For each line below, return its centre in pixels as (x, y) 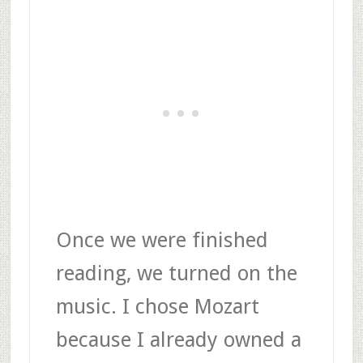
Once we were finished (162, 239)
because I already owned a (178, 339)
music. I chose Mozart (157, 306)
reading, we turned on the (176, 273)
